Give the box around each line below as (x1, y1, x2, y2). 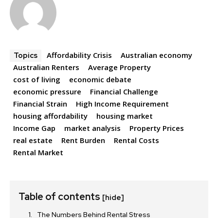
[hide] (102, 193, 124, 203)
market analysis (64, 123, 121, 133)
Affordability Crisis (47, 50, 112, 60)
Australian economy (121, 50, 192, 60)
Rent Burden (61, 135, 105, 145)
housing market (96, 111, 153, 121)
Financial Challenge (90, 87, 158, 97)
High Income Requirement (76, 99, 169, 109)
